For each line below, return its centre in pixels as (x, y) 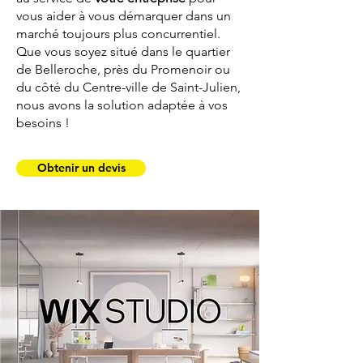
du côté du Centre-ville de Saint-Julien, (128, 87)
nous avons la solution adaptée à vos (122, 105)
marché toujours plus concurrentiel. (118, 34)
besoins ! (43, 123)
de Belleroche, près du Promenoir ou (123, 69)
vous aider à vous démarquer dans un (124, 16)
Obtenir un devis (81, 168)
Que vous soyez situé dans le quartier (123, 51)
